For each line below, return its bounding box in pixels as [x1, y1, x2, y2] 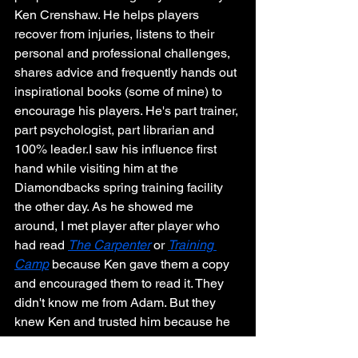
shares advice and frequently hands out [14, 65, 240, 80]
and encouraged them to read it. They [14, 276, 227, 291]
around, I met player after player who [14, 218, 223, 233]
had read [14, 237, 68, 253]
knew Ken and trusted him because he [14, 314, 233, 329]
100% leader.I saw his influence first [14, 141, 220, 157]
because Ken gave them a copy [49, 257, 233, 272]
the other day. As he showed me [14, 199, 197, 214]
